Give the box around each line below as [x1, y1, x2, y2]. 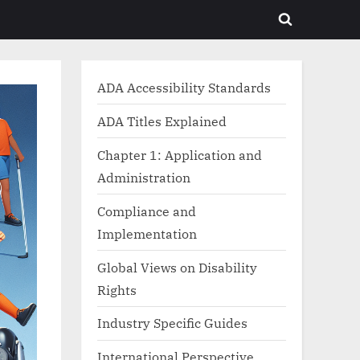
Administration [97, 168, 190, 186]
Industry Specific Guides [97, 314, 247, 332]
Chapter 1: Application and [97, 145, 262, 163]
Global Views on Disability [97, 258, 257, 276]
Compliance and [97, 202, 196, 219]
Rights [97, 280, 137, 298]
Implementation [97, 224, 197, 242]
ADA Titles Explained [97, 112, 227, 129]
